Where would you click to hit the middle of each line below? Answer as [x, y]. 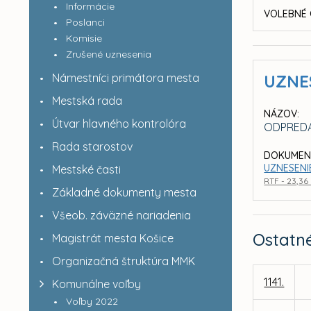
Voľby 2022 [92, 301]
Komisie [84, 38]
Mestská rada [87, 101]
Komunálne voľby [96, 284]
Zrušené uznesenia [108, 54]
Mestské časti [86, 169]
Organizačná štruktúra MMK [123, 261]
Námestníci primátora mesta [125, 78]
